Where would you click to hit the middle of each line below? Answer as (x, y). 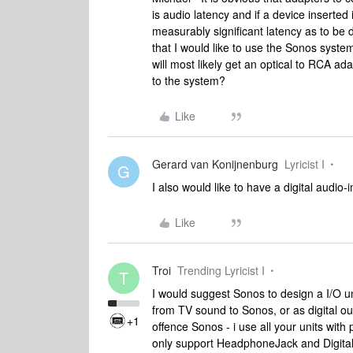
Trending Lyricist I (221, 270)
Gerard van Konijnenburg (215, 164)
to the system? (189, 80)
